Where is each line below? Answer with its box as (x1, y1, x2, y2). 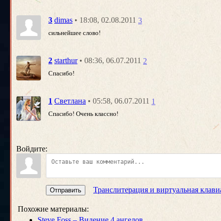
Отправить (50, 186, 81, 194)
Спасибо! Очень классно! (48, 110, 118, 117)
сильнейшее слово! (48, 29, 101, 37)
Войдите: (16, 145, 47, 153)
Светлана (54, 97, 86, 106)
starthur (54, 56, 77, 65)
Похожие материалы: (18, 205, 89, 213)
